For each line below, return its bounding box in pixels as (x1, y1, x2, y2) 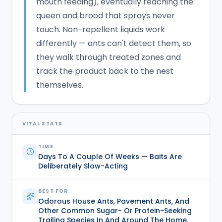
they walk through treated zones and (36, 51, 181, 63)
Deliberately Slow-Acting (38, 161, 128, 171)
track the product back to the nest (36, 65, 173, 77)
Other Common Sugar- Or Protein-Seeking (38, 205, 192, 216)
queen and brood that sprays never (36, 9, 175, 21)
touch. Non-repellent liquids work (36, 23, 165, 35)
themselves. (36, 79, 83, 91)
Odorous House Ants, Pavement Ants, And (38, 196, 189, 206)
